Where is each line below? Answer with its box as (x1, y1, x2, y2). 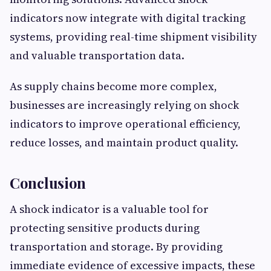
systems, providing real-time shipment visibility (10, 29, 257, 44)
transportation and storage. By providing (10, 239, 223, 254)
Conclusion (10, 173, 86, 192)
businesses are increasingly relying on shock (10, 97, 239, 113)
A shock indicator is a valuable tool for (10, 201, 209, 217)
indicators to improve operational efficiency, (10, 116, 241, 131)
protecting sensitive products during (10, 220, 200, 235)
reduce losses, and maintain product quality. (10, 135, 238, 150)
